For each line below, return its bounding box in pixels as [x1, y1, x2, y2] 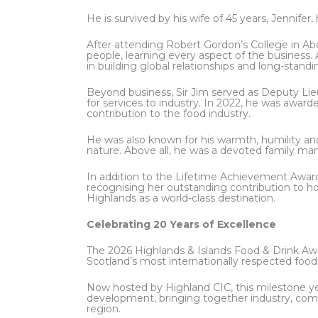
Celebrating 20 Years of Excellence [87, 218, 276, 231]
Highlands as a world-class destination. [87, 192, 275, 204]
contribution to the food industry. [87, 107, 251, 120]
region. [87, 302, 121, 315]
